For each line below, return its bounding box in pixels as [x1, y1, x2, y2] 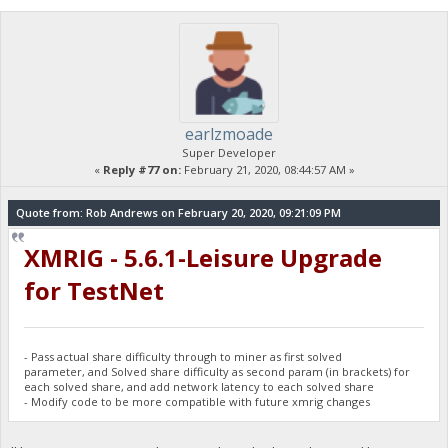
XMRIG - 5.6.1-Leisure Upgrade [24, 240, 383, 274]
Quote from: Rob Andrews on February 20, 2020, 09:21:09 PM [15, 205, 341, 221]
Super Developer [182, 145, 276, 161]
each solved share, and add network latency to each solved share [24, 378, 375, 394]
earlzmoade [185, 123, 273, 146]
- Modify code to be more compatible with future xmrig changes [24, 393, 371, 409]
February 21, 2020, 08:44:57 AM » [180, 162, 355, 178]
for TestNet [24, 273, 165, 307]
